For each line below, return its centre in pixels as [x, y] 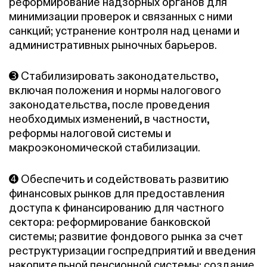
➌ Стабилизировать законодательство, [114, 76]
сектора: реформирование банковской [110, 222]
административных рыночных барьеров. [113, 45]
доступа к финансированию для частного [117, 207]
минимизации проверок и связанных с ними [121, 16]
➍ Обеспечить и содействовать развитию [119, 179]
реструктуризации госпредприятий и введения [132, 250]
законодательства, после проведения [109, 105]
